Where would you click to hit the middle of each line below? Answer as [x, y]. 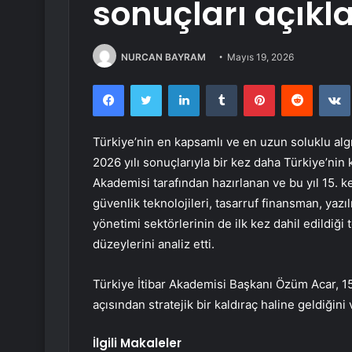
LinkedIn [219, 84]
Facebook [147, 84]
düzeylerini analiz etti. [154, 244]
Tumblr [253, 84]
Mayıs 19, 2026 [260, 57]
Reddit [328, 84]
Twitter [178, 84]
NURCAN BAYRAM [163, 57]
